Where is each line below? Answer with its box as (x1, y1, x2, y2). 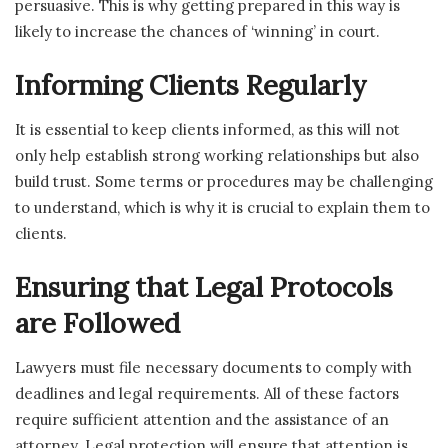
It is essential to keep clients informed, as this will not (15, 119, 400, 139)
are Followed (15, 306, 180, 341)
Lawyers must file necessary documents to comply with (15, 358, 412, 377)
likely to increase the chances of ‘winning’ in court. (15, 21, 380, 41)
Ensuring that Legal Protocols (15, 270, 393, 305)
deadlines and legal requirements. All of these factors (15, 384, 399, 403)
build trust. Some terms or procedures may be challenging (15, 171, 433, 191)
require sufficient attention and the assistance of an (15, 410, 389, 429)
